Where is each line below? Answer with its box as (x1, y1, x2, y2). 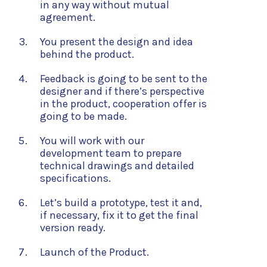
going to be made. (40, 110, 127, 123)
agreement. (40, 11, 95, 24)
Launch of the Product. (40, 246, 149, 259)
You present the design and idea (40, 35, 193, 48)
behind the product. (40, 48, 134, 61)
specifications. (40, 172, 111, 185)
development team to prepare (40, 147, 182, 160)
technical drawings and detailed (40, 159, 194, 172)
